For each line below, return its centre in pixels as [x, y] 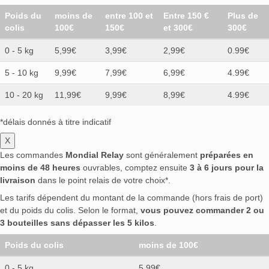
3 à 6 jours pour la [227, 168]
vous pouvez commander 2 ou [202, 210]
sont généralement [162, 155]
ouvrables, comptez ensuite [135, 168]
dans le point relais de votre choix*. [103, 180]
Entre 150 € [186, 16]
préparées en [227, 155]
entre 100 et [129, 16]
